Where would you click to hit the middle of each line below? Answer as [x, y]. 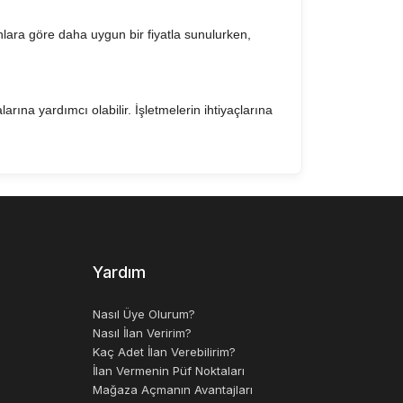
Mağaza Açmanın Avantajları [172, 390]
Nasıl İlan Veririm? [142, 333]
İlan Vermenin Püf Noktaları [168, 371]
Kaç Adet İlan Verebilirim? [164, 352]
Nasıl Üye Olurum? [143, 314]
